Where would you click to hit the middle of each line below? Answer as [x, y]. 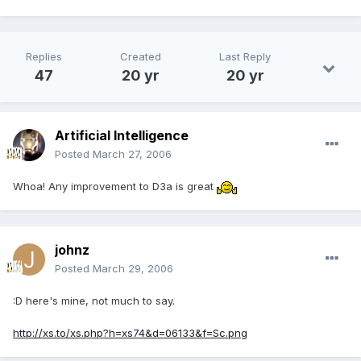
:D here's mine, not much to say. [94, 301]
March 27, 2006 [132, 154]
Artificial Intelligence [122, 136]
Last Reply [245, 57]
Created [141, 57]
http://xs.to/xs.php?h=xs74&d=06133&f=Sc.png [130, 333]
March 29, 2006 [133, 269]
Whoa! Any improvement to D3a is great [115, 187]
